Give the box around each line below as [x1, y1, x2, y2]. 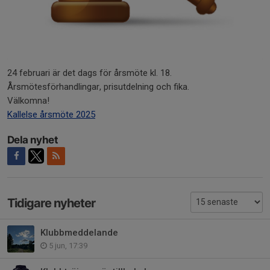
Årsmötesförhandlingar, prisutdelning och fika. [7, 81, 189, 93]
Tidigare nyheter [7, 196, 95, 211]
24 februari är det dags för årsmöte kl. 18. [7, 67, 172, 79]
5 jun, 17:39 [47, 240, 87, 250]
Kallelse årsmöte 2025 [7, 109, 95, 121]
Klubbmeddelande [40, 227, 118, 238]
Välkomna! [7, 95, 49, 107]
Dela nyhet [7, 134, 58, 146]
